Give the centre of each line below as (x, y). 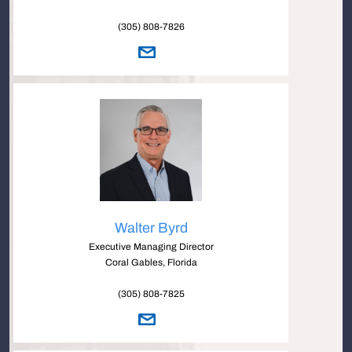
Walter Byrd (151, 228)
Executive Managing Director (151, 247)
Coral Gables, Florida (151, 262)
